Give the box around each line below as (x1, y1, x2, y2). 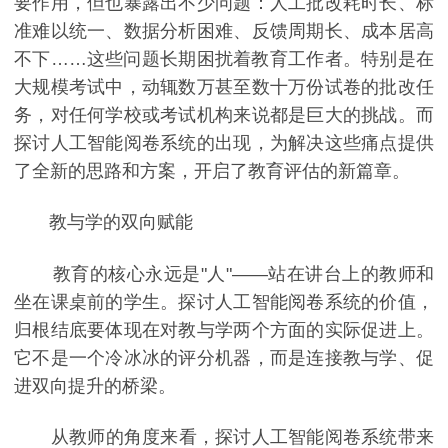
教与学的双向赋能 (14, 212, 193, 233)
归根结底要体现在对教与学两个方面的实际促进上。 (14, 319, 434, 340)
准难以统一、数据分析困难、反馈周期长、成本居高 (14, 20, 434, 41)
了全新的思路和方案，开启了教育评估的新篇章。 (14, 160, 410, 181)
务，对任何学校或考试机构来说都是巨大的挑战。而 (14, 104, 434, 125)
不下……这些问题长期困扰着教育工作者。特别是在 (14, 48, 434, 69)
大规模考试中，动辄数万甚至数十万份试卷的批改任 (14, 76, 434, 97)
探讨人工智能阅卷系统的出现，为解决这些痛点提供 (14, 132, 434, 153)
